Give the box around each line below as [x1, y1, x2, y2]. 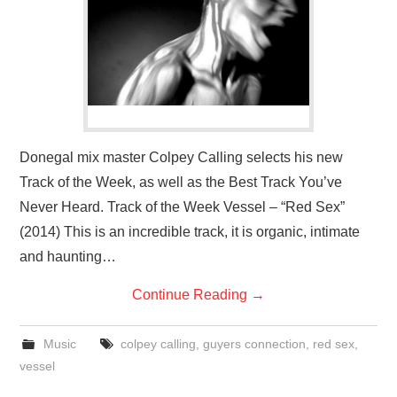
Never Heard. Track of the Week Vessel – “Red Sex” [19, 199, 346, 214]
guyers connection [202, 337, 306, 351]
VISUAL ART [37, 8, 101, 24]
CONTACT [37, 53, 88, 69]
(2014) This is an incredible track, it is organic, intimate [19, 224, 361, 239]
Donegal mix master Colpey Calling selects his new [19, 150, 344, 165]
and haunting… [19, 249, 117, 264]
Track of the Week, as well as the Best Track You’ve [19, 175, 343, 190]
